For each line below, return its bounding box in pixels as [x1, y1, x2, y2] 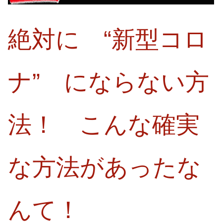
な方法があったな [8, 154, 201, 181]
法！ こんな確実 [8, 111, 200, 138]
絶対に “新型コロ [8, 26, 208, 53]
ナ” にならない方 [8, 69, 209, 96]
